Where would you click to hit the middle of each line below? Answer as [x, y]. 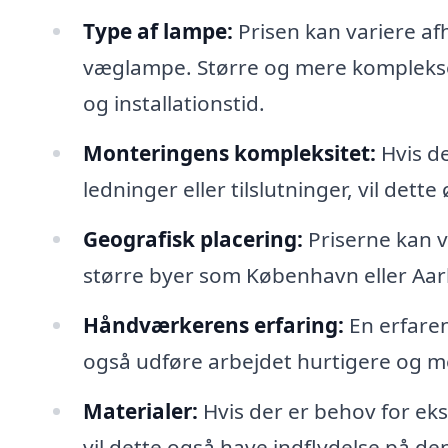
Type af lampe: [157, 31]
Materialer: [140, 410]
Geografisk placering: [192, 238]
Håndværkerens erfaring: [213, 324]
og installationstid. [173, 103]
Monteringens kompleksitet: [229, 153]
